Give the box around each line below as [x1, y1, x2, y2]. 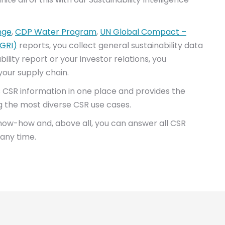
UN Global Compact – [100, 26, 186, 38]
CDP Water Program [15, 26, 96, 38]
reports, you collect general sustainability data [17, 40, 203, 51]
